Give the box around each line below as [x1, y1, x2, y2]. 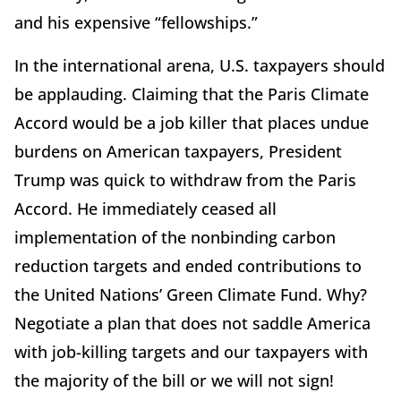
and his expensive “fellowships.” [14, 11, 258, 33]
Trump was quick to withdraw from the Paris [14, 168, 356, 191]
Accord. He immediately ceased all [14, 197, 277, 219]
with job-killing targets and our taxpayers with [14, 340, 368, 363]
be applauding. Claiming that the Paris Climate [14, 82, 369, 105]
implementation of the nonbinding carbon [14, 226, 336, 248]
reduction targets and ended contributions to [14, 254, 362, 277]
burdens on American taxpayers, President [14, 140, 342, 162]
